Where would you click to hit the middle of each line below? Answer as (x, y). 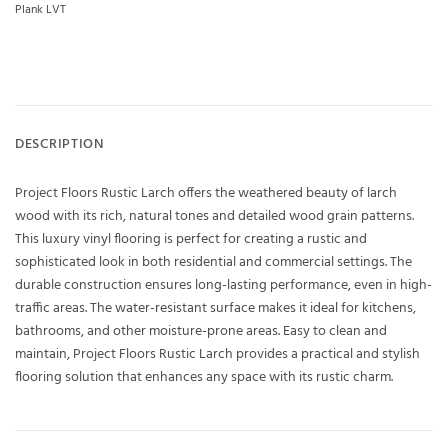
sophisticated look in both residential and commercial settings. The (213, 263)
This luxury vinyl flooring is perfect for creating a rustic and (191, 240)
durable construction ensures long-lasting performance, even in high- (223, 286)
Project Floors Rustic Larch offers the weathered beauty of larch (206, 194)
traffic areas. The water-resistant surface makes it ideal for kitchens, (215, 309)
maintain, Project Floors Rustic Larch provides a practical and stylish (217, 355)
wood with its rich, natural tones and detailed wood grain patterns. (214, 217)
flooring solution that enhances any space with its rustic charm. (204, 378)
